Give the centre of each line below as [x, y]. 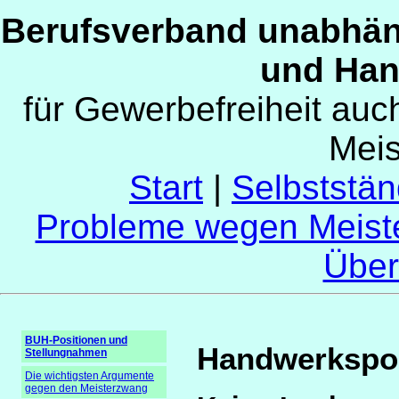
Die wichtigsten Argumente [90, 375]
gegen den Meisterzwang [86, 388]
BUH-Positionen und [76, 340]
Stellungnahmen [66, 352]
